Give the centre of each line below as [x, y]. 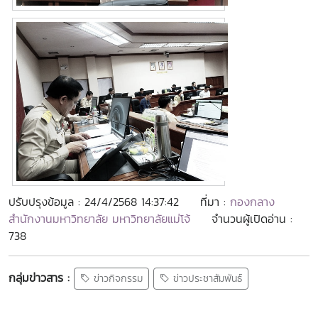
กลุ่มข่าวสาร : [39, 277]
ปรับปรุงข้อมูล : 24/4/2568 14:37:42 [94, 202]
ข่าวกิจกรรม [116, 279]
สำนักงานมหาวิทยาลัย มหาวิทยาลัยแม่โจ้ [102, 219]
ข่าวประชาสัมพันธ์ [206, 279]
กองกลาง [252, 202]
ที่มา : [215, 202]
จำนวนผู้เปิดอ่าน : [252, 219]
